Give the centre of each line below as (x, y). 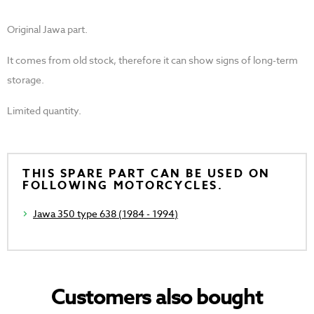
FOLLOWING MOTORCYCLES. (123, 186)
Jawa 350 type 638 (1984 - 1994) (105, 214)
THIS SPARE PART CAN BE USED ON (146, 174)
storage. (26, 80)
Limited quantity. (44, 111)
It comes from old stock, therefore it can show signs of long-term (152, 60)
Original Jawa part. (47, 29)
